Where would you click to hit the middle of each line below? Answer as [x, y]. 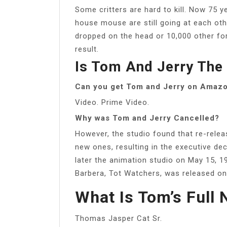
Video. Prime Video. [112, 102]
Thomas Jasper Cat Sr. [119, 218]
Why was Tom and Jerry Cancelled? [147, 118]
